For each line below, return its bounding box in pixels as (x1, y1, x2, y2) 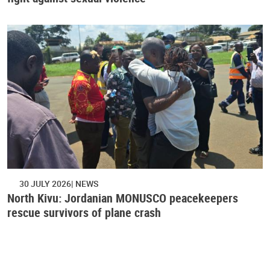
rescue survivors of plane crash (7, 204, 161, 221)
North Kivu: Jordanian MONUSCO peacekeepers (7, 189, 238, 206)
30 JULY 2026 (19, 177, 71, 189)
